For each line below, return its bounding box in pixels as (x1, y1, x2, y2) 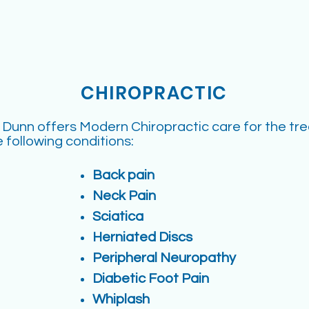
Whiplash (92, 292, 150, 306)
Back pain (92, 168, 154, 182)
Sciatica (92, 210, 143, 223)
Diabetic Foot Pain (92, 272, 209, 286)
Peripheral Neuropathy (92, 251, 236, 265)
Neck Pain (92, 189, 156, 203)
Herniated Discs (92, 230, 192, 244)
